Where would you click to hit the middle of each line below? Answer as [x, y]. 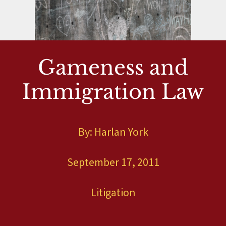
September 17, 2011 [113, 162]
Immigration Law [113, 92]
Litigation [113, 192]
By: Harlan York [113, 132]
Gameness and [113, 68]
